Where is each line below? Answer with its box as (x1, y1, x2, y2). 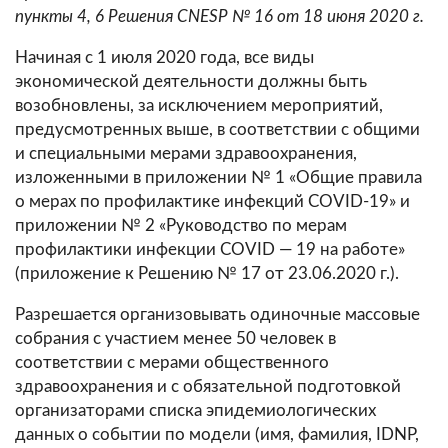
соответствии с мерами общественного (15, 354, 329, 372)
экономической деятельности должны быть (15, 73, 367, 91)
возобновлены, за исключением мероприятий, (15, 97, 383, 115)
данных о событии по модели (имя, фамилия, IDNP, (15, 426, 419, 444)
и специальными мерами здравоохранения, (15, 145, 357, 163)
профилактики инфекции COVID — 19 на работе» (15, 241, 405, 259)
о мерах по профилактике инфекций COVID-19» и (15, 193, 410, 211)
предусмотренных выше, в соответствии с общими (15, 121, 420, 139)
